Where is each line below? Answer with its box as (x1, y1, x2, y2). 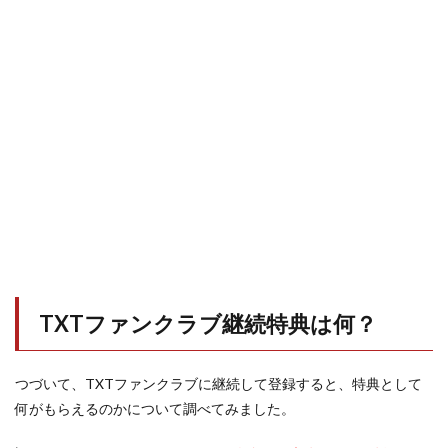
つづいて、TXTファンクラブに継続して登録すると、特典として (15, 375, 422, 392)
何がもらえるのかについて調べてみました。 (15, 400, 295, 417)
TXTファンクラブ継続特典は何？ (39, 310, 377, 337)
